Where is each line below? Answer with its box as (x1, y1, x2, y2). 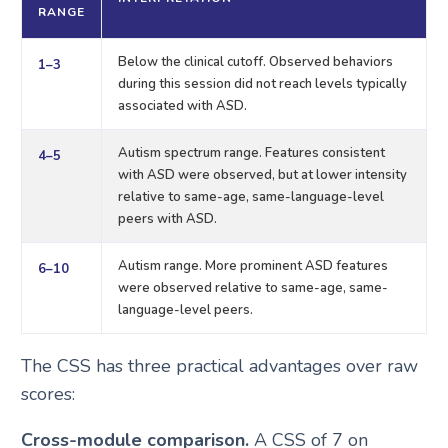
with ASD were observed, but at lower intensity (117, 165, 407, 184)
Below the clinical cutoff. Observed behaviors (117, 52, 393, 71)
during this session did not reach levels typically (117, 74, 407, 93)
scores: (20, 381, 75, 406)
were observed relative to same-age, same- (117, 278, 388, 297)
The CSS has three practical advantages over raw (20, 353, 418, 378)
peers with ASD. (117, 209, 217, 228)
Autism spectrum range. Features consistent (117, 143, 385, 162)
